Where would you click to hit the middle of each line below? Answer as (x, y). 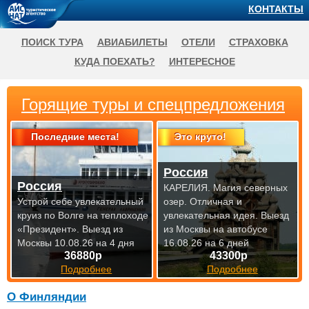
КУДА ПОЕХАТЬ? (114, 61)
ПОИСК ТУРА (52, 42)
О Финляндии (47, 297)
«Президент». (50, 229)
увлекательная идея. (212, 215)
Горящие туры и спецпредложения (153, 104)
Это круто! (200, 137)
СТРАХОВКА (258, 42)
